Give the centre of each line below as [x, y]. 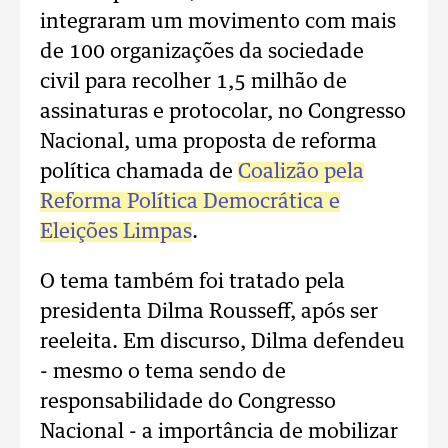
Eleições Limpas [116, 232]
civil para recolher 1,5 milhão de [193, 82]
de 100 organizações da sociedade [202, 52]
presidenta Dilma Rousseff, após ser [209, 312]
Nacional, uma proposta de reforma [208, 142]
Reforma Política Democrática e [190, 202]
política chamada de [139, 172]
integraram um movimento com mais [218, 22]
